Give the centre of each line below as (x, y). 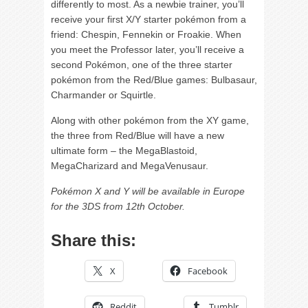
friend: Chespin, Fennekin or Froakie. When (146, 35)
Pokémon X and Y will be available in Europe (148, 191)
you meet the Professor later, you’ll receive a (147, 50)
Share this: (93, 241)
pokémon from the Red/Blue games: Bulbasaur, (154, 80)
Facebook (208, 271)
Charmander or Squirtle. (103, 95)
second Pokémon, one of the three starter (142, 65)
